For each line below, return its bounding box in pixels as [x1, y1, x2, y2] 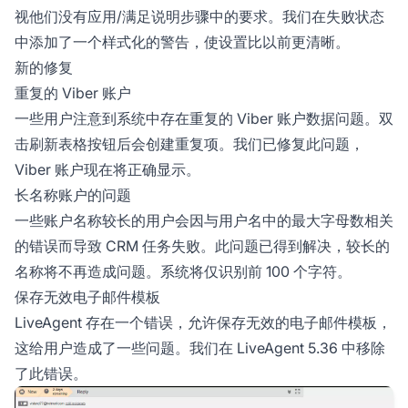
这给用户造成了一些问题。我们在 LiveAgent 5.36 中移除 [15, 338, 385, 357]
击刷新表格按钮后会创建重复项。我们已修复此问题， [15, 134, 364, 153]
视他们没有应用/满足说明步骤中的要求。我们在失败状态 [15, 6, 384, 25]
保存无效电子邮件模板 [15, 287, 160, 306]
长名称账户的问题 [15, 185, 131, 204]
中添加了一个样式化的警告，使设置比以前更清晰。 [15, 32, 350, 51]
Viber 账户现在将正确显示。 [15, 159, 200, 178]
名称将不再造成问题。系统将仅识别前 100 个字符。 [15, 261, 352, 280]
